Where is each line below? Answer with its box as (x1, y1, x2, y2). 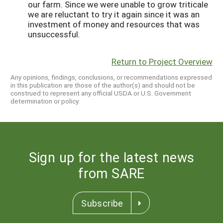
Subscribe (81, 197, 123, 210)
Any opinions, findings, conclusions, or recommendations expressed (10, 73, 212, 82)
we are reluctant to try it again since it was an (28, 8, 200, 20)
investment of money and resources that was (28, 18, 200, 30)
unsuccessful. (28, 28, 82, 40)
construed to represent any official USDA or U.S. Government (10, 89, 191, 98)
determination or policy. (10, 97, 80, 106)
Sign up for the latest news (28, 148, 195, 166)
